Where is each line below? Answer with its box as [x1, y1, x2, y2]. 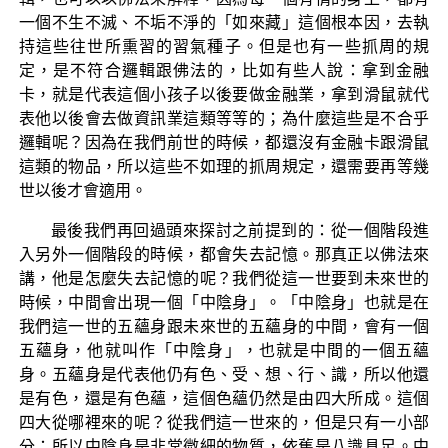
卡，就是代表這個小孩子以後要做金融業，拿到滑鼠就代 [18, 85, 430, 103]
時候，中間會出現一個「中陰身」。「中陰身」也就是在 [18, 293, 430, 311]
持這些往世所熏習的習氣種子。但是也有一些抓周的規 [18, 37, 430, 55]
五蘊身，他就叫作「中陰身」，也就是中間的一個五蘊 [18, 341, 430, 359]
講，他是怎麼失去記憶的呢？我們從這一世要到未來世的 [18, 269, 430, 287]
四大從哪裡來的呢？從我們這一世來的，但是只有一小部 [18, 413, 430, 431]
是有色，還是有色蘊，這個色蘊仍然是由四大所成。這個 [18, 389, 430, 407]
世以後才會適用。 [18, 181, 147, 199]
